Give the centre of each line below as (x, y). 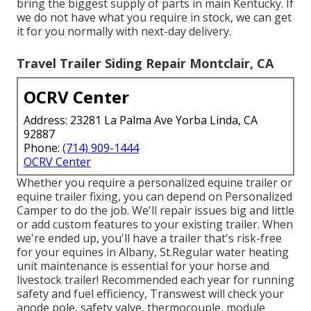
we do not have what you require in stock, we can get (154, 17)
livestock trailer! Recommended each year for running (155, 279)
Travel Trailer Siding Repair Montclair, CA (145, 63)
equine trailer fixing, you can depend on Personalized (154, 196)
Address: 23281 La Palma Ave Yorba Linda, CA (141, 120)
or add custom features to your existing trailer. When (155, 224)
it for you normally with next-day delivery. (124, 31)
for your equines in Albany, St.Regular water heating (153, 252)
